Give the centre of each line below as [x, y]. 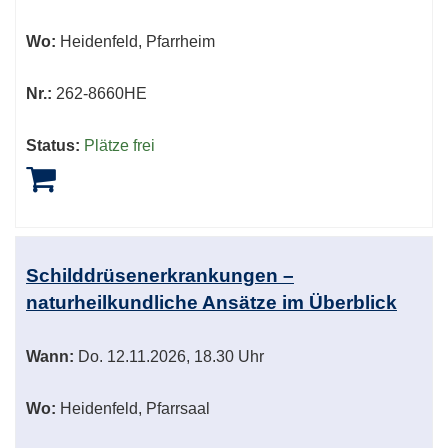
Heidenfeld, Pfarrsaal [133, 409]
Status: [53, 146]
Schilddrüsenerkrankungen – [160, 276]
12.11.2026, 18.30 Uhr [183, 357]
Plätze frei [119, 146]
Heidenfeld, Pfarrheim [135, 42]
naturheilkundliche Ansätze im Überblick [211, 303]
